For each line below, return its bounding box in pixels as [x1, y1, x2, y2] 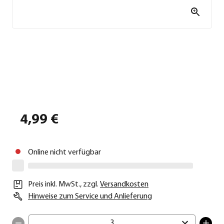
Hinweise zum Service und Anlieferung [28, 192, 152, 201]
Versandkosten [100, 180, 148, 189]
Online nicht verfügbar [28, 148, 101, 157]
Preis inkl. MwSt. [28, 180, 80, 189]
